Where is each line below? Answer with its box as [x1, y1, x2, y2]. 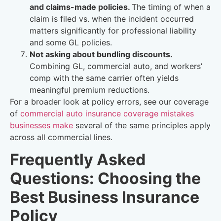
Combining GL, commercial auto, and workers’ [30, 61, 202, 72]
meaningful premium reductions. [30, 85, 149, 95]
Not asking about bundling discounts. [30, 49, 172, 60]
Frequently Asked [10, 149, 146, 169]
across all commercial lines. [10, 132, 112, 143]
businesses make [10, 120, 73, 131]
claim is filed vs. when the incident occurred [30, 14, 194, 24]
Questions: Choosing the [10, 168, 201, 188]
